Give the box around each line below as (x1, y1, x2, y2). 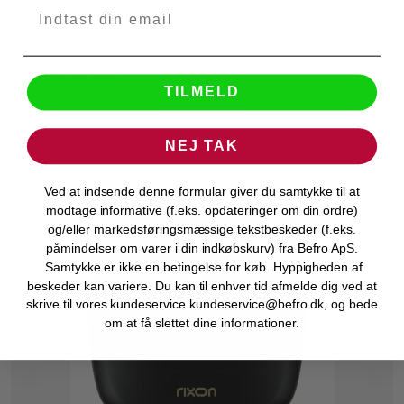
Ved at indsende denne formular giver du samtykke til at (43, 184, 361, 198)
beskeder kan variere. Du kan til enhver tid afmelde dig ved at (27, 278, 377, 293)
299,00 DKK (34, 65, 122, 87)
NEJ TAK (164, 138, 240, 154)
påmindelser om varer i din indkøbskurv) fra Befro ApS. (46, 240, 358, 255)
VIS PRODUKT (161, 100, 243, 116)
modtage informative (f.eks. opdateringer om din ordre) (45, 202, 359, 217)
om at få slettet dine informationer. (105, 316, 299, 331)
